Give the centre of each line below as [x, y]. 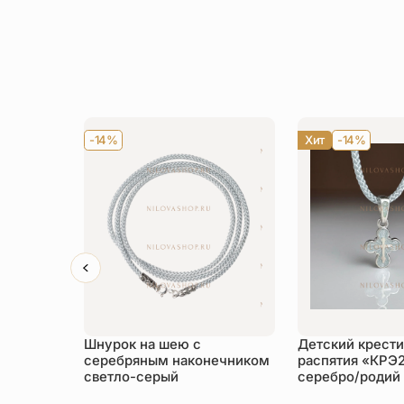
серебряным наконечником [177, 360]
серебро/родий [349, 376]
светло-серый [132, 376]
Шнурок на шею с [143, 344]
